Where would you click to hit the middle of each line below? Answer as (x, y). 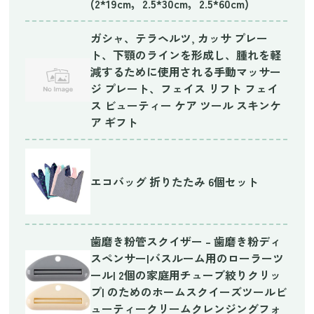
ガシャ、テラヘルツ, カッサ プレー (179, 37)
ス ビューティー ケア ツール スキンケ (186, 105)
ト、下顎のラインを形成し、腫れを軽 (186, 54)
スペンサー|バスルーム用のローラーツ (187, 258)
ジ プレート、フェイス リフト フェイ (185, 88)
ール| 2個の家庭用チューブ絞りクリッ (186, 274)
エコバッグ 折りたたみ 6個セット (175, 181)
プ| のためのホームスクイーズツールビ (189, 291)
